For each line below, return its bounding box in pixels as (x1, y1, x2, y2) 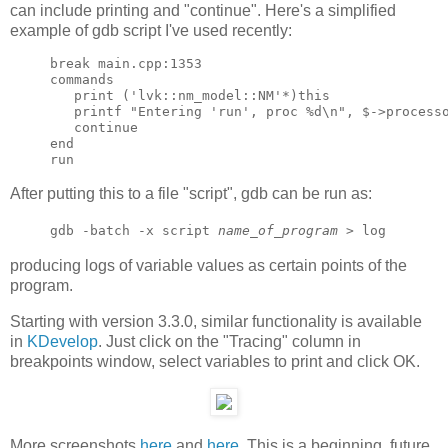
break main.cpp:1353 (50, 56, 202, 72)
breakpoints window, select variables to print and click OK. (10, 352, 420, 370)
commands (50, 72, 114, 88)
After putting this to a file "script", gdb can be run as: (10, 185, 372, 203)
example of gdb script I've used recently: (10, 21, 292, 39)
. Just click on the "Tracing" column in (98, 332, 361, 350)
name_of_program (218, 223, 338, 239)
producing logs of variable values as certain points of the (10, 256, 407, 274)
